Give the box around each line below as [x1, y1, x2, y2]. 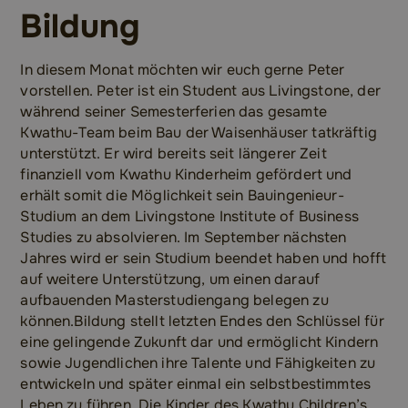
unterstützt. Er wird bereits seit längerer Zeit [20, 145, 327, 164]
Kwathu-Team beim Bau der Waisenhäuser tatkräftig [20, 124, 377, 143]
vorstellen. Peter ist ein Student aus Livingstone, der [20, 82, 381, 101]
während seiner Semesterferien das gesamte [20, 103, 327, 122]
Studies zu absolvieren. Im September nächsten [20, 229, 347, 248]
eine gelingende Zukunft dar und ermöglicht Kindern [20, 333, 379, 352]
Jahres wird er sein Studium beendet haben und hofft [20, 250, 387, 269]
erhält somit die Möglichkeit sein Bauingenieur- [20, 187, 344, 206]
